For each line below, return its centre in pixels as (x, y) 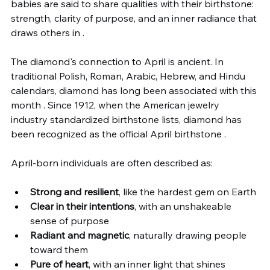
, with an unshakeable (184, 206)
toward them (59, 250)
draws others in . (48, 33)
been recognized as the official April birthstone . (118, 134)
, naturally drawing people (189, 235)
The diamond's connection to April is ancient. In (118, 61)
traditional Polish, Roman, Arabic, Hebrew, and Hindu (129, 76)
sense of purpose (70, 221)
